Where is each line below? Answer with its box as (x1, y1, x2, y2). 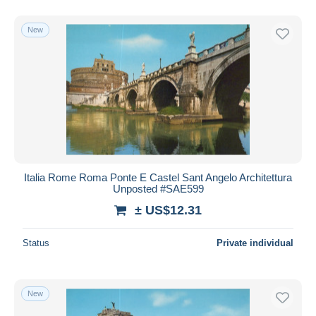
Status (23, 237, 49, 248)
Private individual (217, 237, 293, 248)
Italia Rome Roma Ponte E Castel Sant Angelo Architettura (24, 171, 292, 183)
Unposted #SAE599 (112, 182, 204, 195)
